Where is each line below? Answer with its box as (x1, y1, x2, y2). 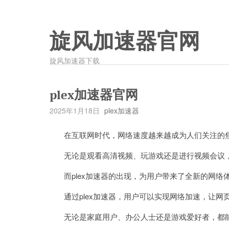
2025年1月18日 (50, 105, 100, 116)
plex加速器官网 (50, 87, 138, 102)
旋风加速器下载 (50, 55, 100, 65)
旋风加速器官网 (50, 30, 200, 53)
